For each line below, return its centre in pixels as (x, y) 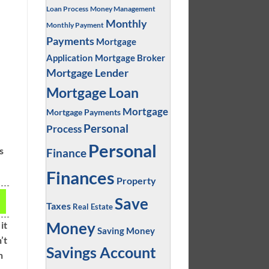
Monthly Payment (75, 24)
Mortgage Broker (130, 57)
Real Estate (92, 207)
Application (69, 57)
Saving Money (126, 230)
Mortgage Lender (87, 73)
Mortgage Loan (92, 92)
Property (136, 180)
